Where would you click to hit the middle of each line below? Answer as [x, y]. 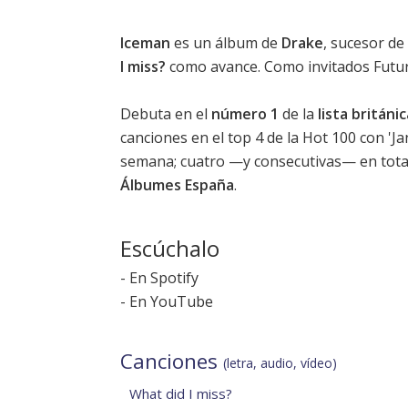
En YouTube [171, 302]
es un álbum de [226, 43]
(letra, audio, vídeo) [280, 363]
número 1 [245, 114]
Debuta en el [166, 114]
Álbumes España [177, 185]
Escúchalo [170, 249]
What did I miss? [181, 394]
